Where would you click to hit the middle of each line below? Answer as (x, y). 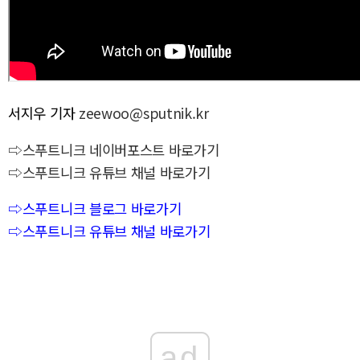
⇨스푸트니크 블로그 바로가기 (95, 209)
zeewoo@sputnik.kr (143, 113)
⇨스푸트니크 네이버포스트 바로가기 (114, 149)
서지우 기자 (43, 113)
